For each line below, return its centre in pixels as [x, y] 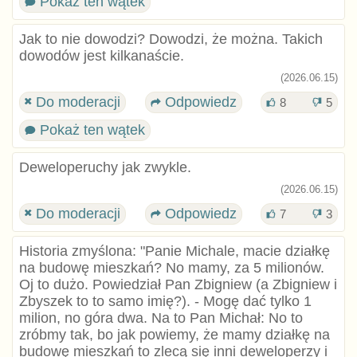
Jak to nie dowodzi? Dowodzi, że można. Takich [171, 39]
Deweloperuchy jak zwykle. [105, 167]
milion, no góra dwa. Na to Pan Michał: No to [161, 318]
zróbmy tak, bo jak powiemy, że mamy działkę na [174, 335]
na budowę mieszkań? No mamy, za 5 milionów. [171, 268]
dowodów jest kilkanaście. [101, 55]
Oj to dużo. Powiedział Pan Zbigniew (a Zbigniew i [178, 285]
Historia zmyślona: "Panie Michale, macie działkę [174, 251]
